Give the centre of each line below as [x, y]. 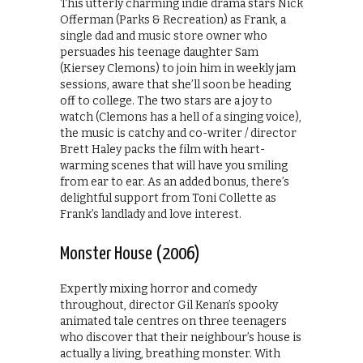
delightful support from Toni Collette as [168, 199]
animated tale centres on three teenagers [173, 322]
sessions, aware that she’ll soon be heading [175, 85]
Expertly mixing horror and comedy [158, 289]
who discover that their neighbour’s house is [181, 338]
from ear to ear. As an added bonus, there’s [175, 182]
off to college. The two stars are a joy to [166, 101]
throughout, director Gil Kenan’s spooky [169, 305]
